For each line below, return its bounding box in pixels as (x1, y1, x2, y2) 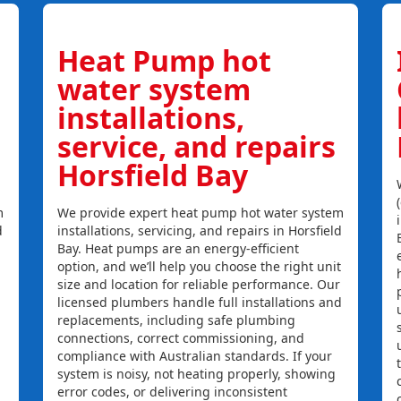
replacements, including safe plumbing (56, 311, 295, 329)
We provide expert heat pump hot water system (56, 204, 344, 222)
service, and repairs (56, 127, 336, 166)
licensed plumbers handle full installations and (56, 294, 342, 311)
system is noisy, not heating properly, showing (56, 365, 336, 383)
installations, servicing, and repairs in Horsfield (56, 222, 342, 240)
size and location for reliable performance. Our (56, 276, 340, 294)
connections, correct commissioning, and (56, 329, 304, 347)
